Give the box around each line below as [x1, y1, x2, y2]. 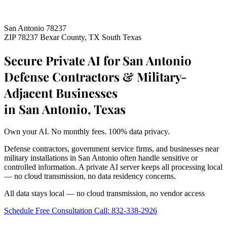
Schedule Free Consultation [4, 206, 94, 215]
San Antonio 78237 [4, 24, 66, 32]
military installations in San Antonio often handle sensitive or [4, 153, 198, 162]
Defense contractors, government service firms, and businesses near [4, 144, 219, 153]
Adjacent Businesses [4, 84, 118, 101]
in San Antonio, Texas [4, 100, 126, 117]
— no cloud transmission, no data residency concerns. [4, 171, 176, 180]
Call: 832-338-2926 [94, 206, 157, 215]
